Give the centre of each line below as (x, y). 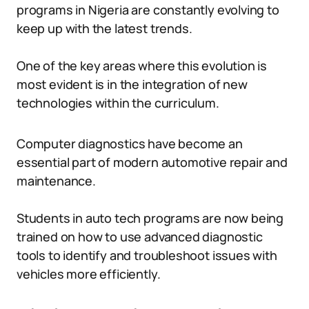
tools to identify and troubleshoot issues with (147, 255)
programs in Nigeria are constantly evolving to (148, 10)
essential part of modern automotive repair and (152, 162)
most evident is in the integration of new (132, 84)
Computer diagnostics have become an (130, 143)
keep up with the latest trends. (104, 28)
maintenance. (56, 181)
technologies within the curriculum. (118, 103)
